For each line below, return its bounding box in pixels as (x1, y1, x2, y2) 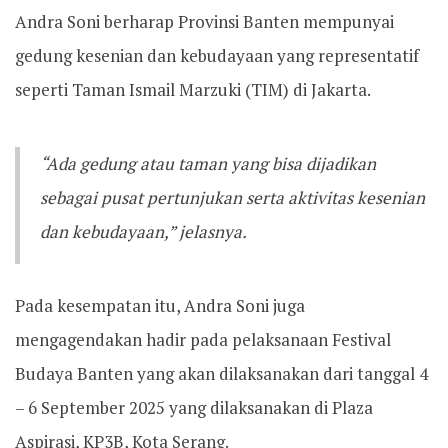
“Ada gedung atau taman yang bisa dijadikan (40, 152, 376, 175)
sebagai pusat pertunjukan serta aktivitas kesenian (40, 186, 425, 209)
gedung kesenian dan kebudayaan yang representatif (15, 44, 419, 67)
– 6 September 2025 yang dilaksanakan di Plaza (15, 396, 373, 419)
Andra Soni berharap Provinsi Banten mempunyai (15, 10, 394, 33)
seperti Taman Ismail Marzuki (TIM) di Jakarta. (15, 78, 371, 101)
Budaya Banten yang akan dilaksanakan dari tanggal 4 (15, 362, 428, 385)
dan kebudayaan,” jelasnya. (40, 220, 247, 243)
